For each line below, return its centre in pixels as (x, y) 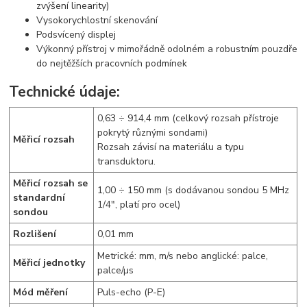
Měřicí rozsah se (51, 183)
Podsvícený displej (76, 35)
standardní (39, 197)
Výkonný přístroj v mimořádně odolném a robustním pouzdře (167, 49)
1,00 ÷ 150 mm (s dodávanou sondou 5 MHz (194, 190)
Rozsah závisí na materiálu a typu (171, 147)
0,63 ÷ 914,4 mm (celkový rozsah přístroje (188, 118)
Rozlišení (35, 234)
